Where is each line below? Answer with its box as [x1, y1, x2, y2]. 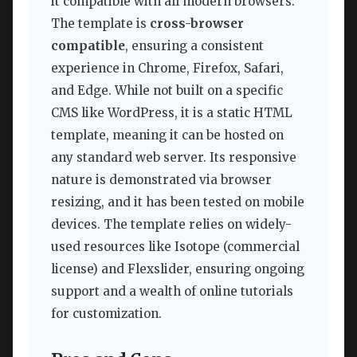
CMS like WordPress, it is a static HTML [51, 104, 292, 120]
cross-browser [150, 15, 244, 31]
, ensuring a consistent [125, 37, 264, 53]
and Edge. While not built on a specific [51, 82, 283, 98]
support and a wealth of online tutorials [51, 283, 293, 299]
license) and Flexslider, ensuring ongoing [51, 261, 304, 277]
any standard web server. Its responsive [51, 149, 296, 165]
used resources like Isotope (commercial [51, 238, 300, 254]
